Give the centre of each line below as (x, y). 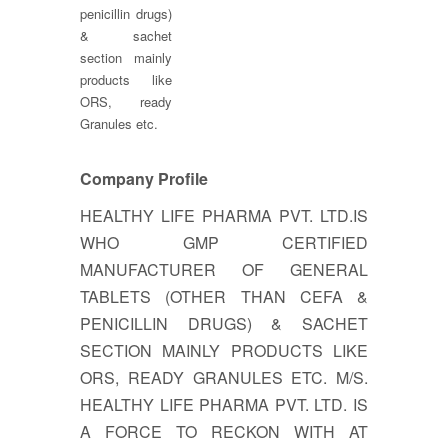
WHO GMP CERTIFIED (224, 242)
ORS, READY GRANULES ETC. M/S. (224, 377)
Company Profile (144, 178)
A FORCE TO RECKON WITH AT (224, 431)
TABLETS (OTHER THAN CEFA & (224, 296)
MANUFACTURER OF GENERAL (224, 269)
